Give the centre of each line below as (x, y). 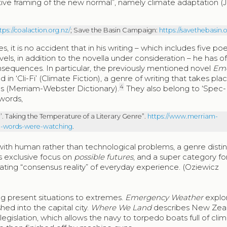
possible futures (104, 157)
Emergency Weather (164, 198)
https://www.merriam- (182, 117)
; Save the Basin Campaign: (115, 30)
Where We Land (121, 208)
